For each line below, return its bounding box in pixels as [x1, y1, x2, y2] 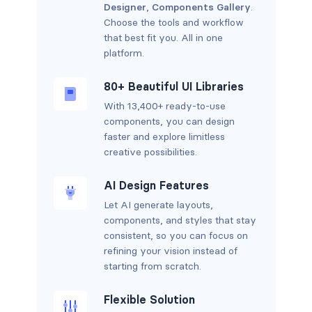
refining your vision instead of [103, 244, 237, 258]
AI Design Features [103, 178, 209, 193]
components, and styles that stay [103, 214, 256, 227]
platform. [103, 47, 144, 60]
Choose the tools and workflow [103, 16, 244, 29]
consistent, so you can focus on [103, 229, 248, 242]
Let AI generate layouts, [103, 198, 213, 212]
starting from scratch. [103, 260, 201, 273]
